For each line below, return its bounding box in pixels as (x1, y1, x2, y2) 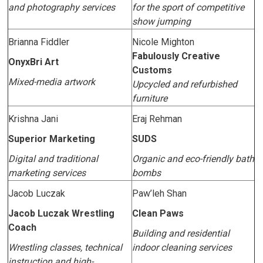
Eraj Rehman (132, 113, 183, 124)
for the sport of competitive (132, 2, 245, 13)
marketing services (8, 167, 86, 178)
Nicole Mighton (132, 36, 195, 48)
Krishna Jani (8, 113, 59, 124)
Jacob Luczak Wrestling (8, 208, 115, 219)
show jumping (132, 16, 191, 27)
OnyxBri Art (8, 56, 59, 68)
